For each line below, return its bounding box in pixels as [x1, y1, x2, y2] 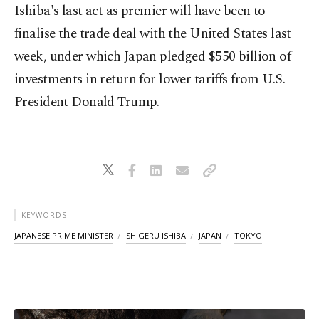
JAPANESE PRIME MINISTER [14, 230, 113, 241]
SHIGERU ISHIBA [126, 230, 186, 241]
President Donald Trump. [14, 92, 159, 113]
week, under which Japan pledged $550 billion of [14, 46, 291, 68]
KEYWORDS [21, 210, 67, 221]
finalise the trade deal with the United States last [14, 23, 291, 45]
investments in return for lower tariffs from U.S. [14, 69, 286, 90]
